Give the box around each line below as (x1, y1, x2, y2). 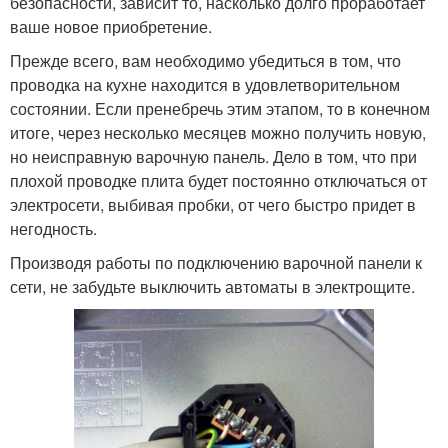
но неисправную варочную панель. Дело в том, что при (10, 144, 417, 168)
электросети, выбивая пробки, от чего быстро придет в (10, 192, 416, 216)
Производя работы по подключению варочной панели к (10, 250, 422, 274)
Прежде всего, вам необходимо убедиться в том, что (10, 48, 401, 72)
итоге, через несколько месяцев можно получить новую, (10, 120, 426, 144)
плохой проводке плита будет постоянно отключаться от (10, 168, 427, 192)
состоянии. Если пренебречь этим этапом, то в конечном (10, 96, 430, 120)
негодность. (10, 216, 97, 240)
